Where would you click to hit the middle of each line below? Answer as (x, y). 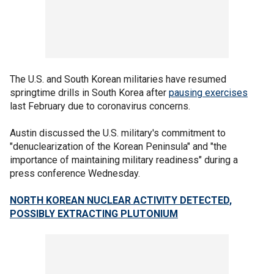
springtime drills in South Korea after (89, 93)
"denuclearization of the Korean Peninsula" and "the (118, 146)
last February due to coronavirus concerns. (100, 106)
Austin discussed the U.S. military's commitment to (118, 133)
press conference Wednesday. (75, 173)
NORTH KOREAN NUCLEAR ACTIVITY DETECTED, (121, 200)
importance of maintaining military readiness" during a (124, 160)
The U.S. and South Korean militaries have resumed (118, 79)
